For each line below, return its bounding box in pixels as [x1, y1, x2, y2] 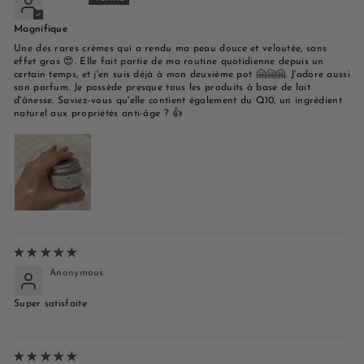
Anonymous [50, 267, 104, 278]
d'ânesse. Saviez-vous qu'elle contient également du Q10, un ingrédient [14, 95, 342, 106]
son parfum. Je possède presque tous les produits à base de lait [14, 82, 310, 93]
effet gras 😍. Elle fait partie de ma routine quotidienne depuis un [14, 56, 324, 67]
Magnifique [14, 24, 67, 34]
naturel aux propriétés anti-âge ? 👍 [14, 108, 183, 119]
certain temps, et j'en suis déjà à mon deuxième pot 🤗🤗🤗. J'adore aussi [14, 69, 350, 80]
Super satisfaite [14, 298, 87, 309]
